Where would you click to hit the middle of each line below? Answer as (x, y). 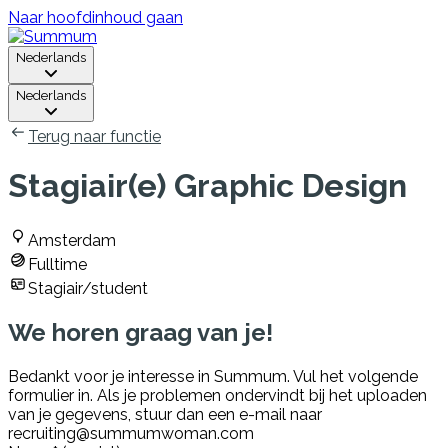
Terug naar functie (94, 136)
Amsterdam (72, 240)
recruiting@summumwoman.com (133, 433)
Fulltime (57, 264)
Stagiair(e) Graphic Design (207, 186)
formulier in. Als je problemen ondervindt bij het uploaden (217, 395)
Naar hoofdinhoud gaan (95, 17)
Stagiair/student (88, 288)
